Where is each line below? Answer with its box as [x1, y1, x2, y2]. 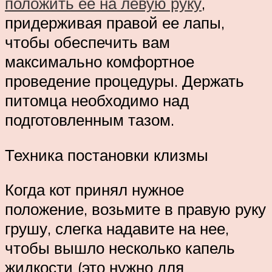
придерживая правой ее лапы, [5, 13, 225, 33]
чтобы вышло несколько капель [5, 238, 235, 258]
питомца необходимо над [5, 90, 189, 110]
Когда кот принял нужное [5, 180, 184, 200]
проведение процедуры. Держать [5, 71, 244, 91]
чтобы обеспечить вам [5, 32, 170, 52]
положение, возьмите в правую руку [5, 199, 266, 219]
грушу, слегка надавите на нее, [5, 219, 229, 239]
